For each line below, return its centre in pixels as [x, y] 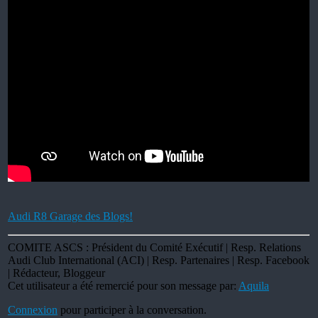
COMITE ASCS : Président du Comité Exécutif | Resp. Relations [154, 247]
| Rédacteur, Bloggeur [56, 273]
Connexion [33, 309]
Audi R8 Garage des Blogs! [70, 216]
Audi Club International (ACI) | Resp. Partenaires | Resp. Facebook [159, 260]
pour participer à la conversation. [132, 309]
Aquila [254, 285]
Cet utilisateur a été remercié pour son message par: [123, 285]
